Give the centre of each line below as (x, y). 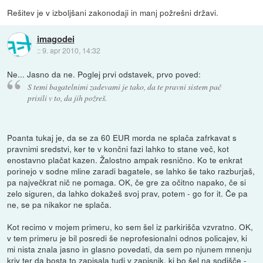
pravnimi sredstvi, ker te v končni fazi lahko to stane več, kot (118, 149)
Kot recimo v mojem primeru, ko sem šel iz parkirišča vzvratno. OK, (130, 227)
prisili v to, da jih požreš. (67, 98)
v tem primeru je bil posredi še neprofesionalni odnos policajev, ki (127, 238)
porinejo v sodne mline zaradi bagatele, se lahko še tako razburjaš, (131, 171)
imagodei (55, 38)
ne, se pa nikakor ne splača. (60, 205)
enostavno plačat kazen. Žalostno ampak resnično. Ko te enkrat (125, 160)
